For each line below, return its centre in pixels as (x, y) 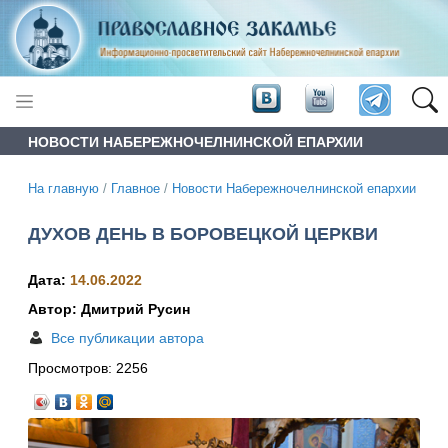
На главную (63, 188)
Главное (135, 188)
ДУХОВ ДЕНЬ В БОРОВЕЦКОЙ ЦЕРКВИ (203, 233)
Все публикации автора (127, 338)
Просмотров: (72, 368)
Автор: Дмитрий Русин (109, 309)
